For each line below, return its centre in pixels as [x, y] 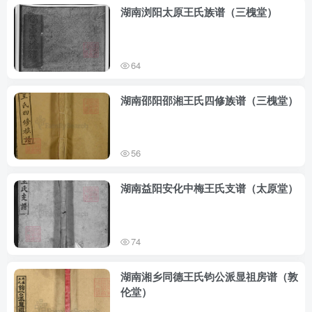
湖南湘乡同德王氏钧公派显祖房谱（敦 [209, 276]
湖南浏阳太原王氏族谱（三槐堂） [199, 12]
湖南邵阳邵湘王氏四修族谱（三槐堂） [209, 100]
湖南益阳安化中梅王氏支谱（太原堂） [209, 188]
